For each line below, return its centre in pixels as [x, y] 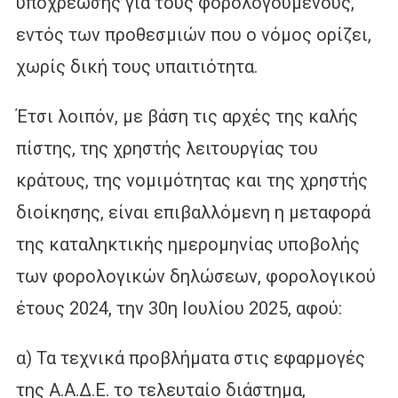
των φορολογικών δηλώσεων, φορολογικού [195, 276]
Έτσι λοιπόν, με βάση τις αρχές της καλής [187, 116]
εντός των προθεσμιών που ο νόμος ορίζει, [193, 34]
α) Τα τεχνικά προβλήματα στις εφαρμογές [190, 358]
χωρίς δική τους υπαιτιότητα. [136, 66]
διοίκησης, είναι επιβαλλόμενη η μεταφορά [193, 212]
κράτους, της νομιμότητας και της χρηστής [191, 180]
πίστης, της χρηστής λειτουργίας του [167, 148]
